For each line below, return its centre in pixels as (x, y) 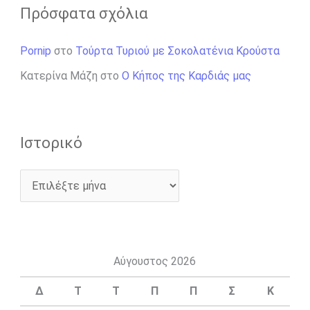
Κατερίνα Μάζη (58, 75)
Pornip (35, 51)
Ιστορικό (51, 143)
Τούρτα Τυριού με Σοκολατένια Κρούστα (177, 51)
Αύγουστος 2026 (155, 261)
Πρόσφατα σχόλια (84, 13)
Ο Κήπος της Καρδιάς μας (186, 75)
